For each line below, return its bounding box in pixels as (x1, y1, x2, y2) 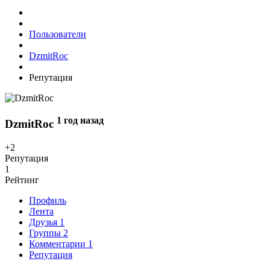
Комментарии (29, 238, 88, 249)
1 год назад (57, 115, 104, 125)
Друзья (29, 216, 60, 227)
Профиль (29, 195, 66, 206)
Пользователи (29, 29, 86, 39)
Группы (29, 227, 63, 238)
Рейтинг (5, 174, 39, 185)
